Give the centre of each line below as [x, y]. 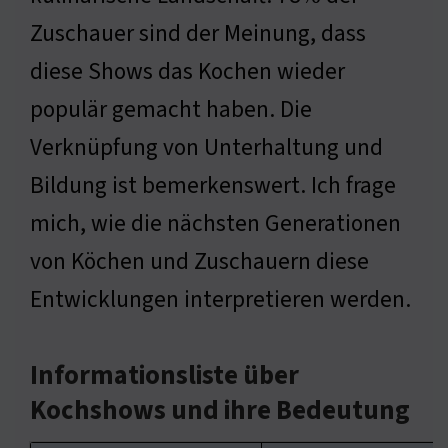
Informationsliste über [164, 375]
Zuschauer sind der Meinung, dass [198, 33]
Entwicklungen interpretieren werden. [220, 299]
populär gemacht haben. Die [171, 109]
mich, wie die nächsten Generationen [215, 223]
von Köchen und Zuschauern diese [199, 261]
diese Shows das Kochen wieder [187, 71]
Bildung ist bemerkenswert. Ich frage [213, 185]
